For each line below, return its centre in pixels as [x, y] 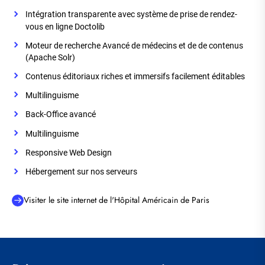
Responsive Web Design [69, 153]
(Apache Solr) [50, 57]
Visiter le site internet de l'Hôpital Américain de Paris [117, 200]
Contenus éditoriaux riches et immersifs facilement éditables [135, 76]
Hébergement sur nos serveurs [81, 172]
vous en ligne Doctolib [65, 26]
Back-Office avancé [61, 114]
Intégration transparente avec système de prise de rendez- [131, 14]
